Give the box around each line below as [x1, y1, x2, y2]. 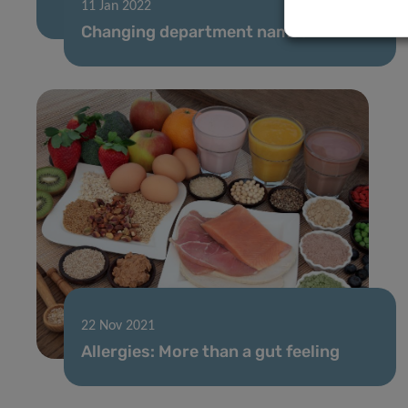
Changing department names [81, 21, 309, 42]
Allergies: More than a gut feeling [81, 341, 340, 362]
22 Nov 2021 [81, 318, 155, 333]
